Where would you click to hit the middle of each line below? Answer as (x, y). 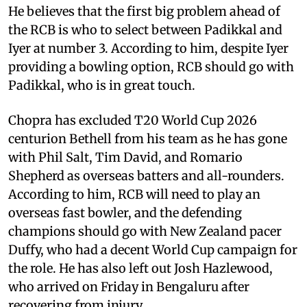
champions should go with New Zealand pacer (145, 231)
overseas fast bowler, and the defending (125, 212)
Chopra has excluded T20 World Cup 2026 (133, 120)
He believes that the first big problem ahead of (144, 11)
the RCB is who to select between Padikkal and (145, 29)
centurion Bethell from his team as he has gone (148, 138)
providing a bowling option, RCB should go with (151, 66)
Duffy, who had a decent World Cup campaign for (153, 249)
